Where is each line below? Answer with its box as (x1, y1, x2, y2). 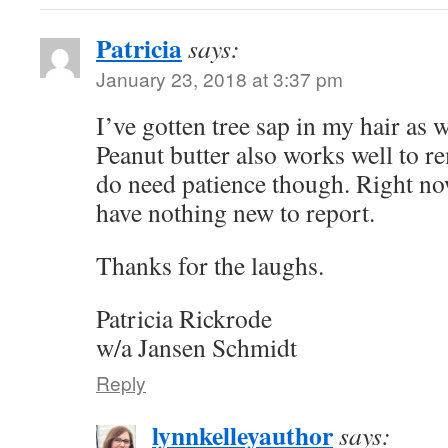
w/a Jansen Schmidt (96, 330, 297, 364)
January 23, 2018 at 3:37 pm (96, 65, 343, 92)
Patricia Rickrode (96, 301, 272, 335)
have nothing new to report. (96, 195, 375, 229)
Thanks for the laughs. (96, 248, 324, 282)
